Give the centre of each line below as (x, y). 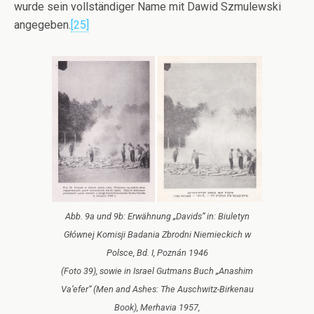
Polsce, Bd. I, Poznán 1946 (157, 253)
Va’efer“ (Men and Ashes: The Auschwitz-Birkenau (157, 289)
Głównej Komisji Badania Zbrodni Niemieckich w (157, 235)
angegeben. (42, 25)
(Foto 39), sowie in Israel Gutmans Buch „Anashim (157, 271)
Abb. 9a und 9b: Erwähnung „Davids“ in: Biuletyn (157, 217)
